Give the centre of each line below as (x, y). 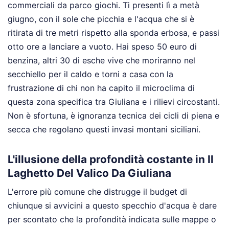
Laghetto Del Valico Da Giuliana (89, 173)
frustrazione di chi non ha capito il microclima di (101, 88)
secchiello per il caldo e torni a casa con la (90, 74)
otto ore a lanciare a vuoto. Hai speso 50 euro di (102, 46)
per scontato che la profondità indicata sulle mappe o (112, 220)
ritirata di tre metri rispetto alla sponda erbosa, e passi (113, 32)
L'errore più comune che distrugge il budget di (97, 192)
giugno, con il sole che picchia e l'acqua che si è (101, 19)
